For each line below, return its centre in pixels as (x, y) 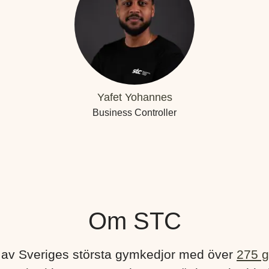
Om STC (134, 221)
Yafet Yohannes (134, 97)
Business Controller (134, 113)
